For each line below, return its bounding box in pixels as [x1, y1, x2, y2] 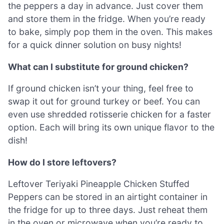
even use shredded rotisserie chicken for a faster [8, 109, 211, 120]
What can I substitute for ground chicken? [8, 61, 188, 72]
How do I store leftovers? [8, 156, 116, 167]
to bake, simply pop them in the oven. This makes [8, 26, 212, 37]
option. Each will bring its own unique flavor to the [8, 122, 214, 133]
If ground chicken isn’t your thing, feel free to [8, 83, 193, 94]
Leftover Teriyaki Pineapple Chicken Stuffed [8, 178, 189, 189]
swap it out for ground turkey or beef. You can [8, 96, 200, 107]
